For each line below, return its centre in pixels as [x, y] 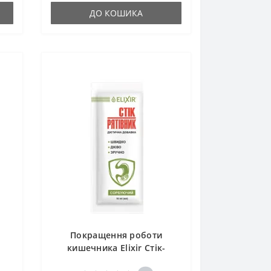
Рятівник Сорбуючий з [116, 261]
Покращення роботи [116, 235]
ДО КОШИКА [116, 13]
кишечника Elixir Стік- [116, 248]
